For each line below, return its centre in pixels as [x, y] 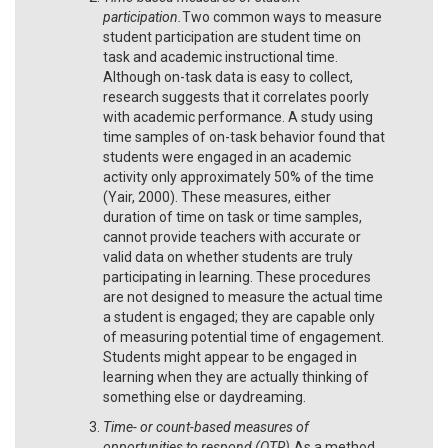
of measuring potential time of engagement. [243, 336]
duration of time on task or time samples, [232, 216]
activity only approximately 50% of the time [238, 176]
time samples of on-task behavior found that [244, 136]
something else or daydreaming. [206, 396]
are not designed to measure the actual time [243, 296]
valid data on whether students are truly [228, 256]
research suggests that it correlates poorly [236, 96]
